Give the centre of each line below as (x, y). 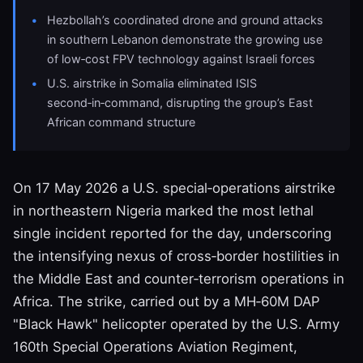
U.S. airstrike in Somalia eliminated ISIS (152, 83)
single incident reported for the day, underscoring (172, 233)
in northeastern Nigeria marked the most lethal (163, 210)
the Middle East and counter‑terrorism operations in (179, 278)
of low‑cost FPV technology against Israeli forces (181, 58)
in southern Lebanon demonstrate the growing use (185, 39)
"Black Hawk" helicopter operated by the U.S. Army (176, 324)
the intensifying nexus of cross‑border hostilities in (176, 256)
